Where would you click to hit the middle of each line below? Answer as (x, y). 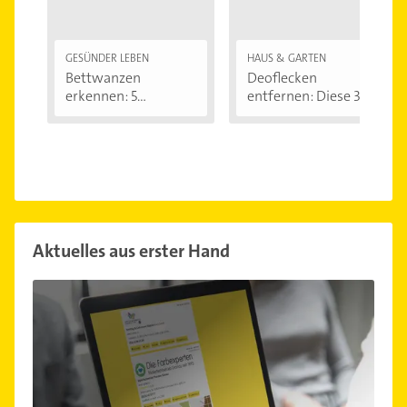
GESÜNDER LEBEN (107, 58)
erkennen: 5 (101, 95)
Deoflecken (282, 77)
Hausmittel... (287, 114)
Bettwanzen (103, 77)
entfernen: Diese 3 (304, 95)
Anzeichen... (102, 114)
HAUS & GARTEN (287, 58)
